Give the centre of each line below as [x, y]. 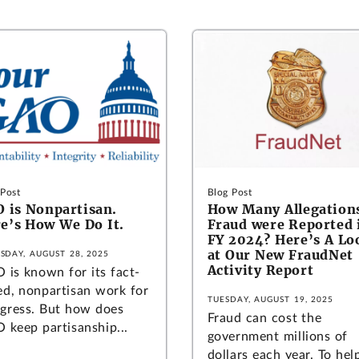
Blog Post [230, 193]
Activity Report [260, 270]
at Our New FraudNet [280, 255]
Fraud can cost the [264, 319]
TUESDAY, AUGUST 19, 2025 [270, 300]
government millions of [277, 337]
